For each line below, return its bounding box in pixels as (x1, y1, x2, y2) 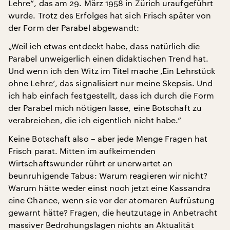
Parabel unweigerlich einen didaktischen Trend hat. (8, 53, 208, 63)
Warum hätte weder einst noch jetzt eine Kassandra (8, 183, 210, 193)
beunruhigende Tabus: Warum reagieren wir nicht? (8, 170, 207, 180)
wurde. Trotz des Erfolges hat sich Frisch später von (8, 10, 212, 20)
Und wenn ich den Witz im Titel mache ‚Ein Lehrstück (8, 66, 216, 75)
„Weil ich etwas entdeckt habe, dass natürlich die (8, 41, 200, 51)
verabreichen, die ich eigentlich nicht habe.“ (8, 115, 181, 125)
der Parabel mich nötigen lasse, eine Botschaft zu (8, 103, 202, 112)
